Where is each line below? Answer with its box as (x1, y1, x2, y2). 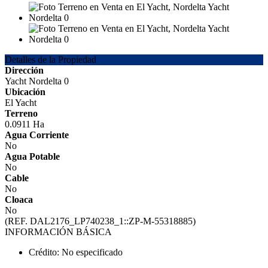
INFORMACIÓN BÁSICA (5, 227, 112, 237)
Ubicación (5, 87, 45, 98)
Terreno (5, 108, 38, 119)
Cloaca (5, 194, 33, 205)
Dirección (5, 65, 44, 76)
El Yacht (5, 98, 36, 108)
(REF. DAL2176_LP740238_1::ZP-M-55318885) (5, 216, 196, 227)
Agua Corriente (5, 130, 69, 141)
